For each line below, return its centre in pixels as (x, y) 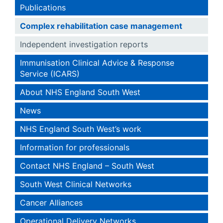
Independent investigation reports (84, 44)
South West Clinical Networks (76, 184)
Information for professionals (75, 147)
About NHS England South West (80, 92)
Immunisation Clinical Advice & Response (97, 63)
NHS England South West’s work (81, 129)
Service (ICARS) (50, 74)
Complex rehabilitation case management (101, 26)
